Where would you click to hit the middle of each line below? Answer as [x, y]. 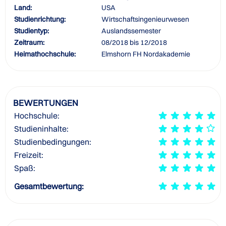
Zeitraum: [29, 42]
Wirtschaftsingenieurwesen [145, 19]
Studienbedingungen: [53, 142]
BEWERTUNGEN [46, 103]
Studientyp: [32, 31]
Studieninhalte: [41, 129]
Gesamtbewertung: [49, 186]
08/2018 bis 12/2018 [134, 42]
